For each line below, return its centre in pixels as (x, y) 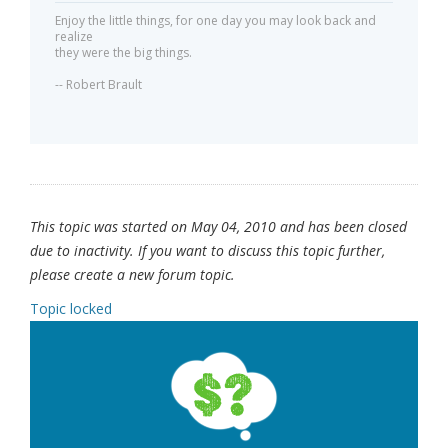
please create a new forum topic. (132, 275)
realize (74, 37)
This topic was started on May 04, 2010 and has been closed (218, 227)
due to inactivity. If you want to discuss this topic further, (207, 251)
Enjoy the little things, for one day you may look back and (215, 21)
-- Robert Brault (98, 85)
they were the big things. (123, 53)
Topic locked (71, 309)
